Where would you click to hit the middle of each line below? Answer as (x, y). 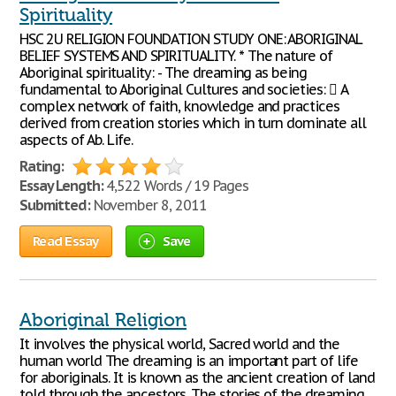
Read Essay (66, 241)
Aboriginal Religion (103, 320)
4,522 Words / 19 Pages (175, 186)
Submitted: (55, 205)
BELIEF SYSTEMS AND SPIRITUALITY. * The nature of (176, 56)
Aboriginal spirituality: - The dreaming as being (164, 72)
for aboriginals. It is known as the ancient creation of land (197, 377)
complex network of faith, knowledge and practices (180, 106)
